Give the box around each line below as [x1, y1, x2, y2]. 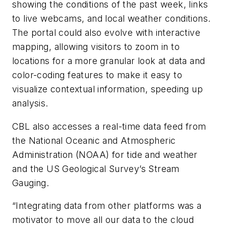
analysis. [12, 97, 48, 108]
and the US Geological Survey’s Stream [12, 163, 180, 174]
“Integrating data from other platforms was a [12, 200, 202, 211]
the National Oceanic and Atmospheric [12, 135, 176, 146]
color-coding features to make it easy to [12, 69, 182, 80]
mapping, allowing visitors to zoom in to [12, 41, 180, 52]
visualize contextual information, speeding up [12, 83, 203, 94]
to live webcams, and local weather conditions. [12, 13, 211, 24]
